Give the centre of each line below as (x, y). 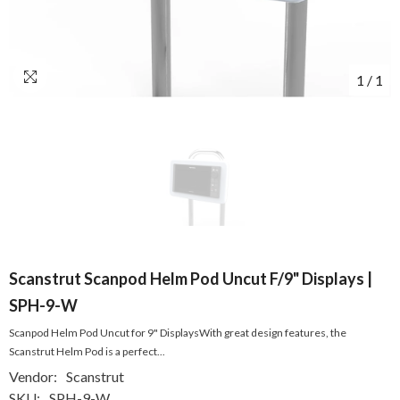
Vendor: (33, 376)
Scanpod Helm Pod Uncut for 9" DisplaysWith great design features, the (178, 333)
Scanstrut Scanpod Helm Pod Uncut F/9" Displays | (191, 279)
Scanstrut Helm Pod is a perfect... (87, 351)
